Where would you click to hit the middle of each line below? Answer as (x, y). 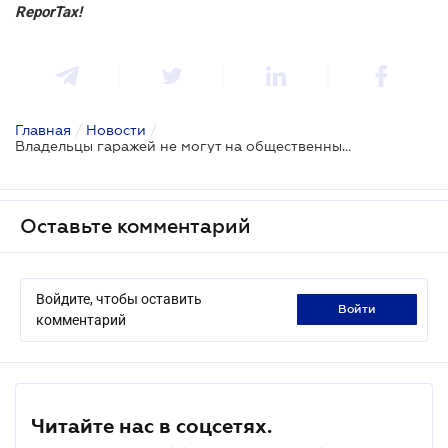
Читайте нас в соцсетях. (151, 425)
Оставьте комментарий (135, 225)
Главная (43, 129)
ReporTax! (48, 11)
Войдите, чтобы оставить (119, 298)
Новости (116, 129)
